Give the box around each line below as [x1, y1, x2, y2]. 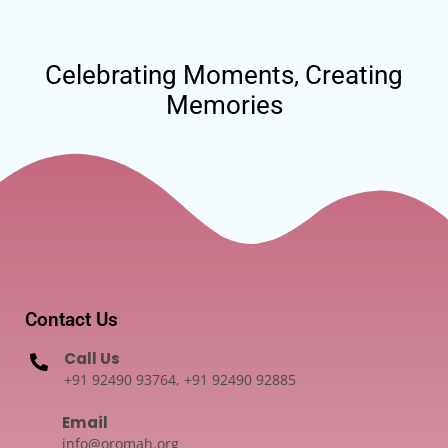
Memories [165, 90, 283, 121]
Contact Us [25, 308, 118, 332]
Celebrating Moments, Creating [45, 60, 403, 91]
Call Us [64, 348, 120, 370]
